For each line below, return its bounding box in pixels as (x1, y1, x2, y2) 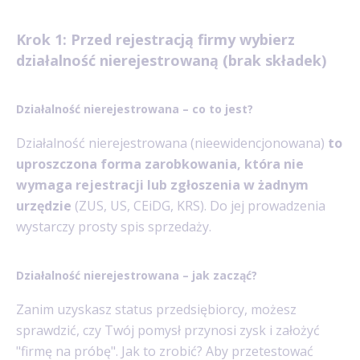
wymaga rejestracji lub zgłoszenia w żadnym (16, 175, 309, 194)
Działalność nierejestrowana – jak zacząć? (16, 268, 257, 284)
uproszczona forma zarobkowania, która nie (16, 154, 304, 173)
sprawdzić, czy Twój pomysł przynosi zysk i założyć (16, 321, 320, 340)
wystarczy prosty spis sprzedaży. (16, 217, 211, 235)
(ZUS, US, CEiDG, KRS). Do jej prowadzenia (72, 196, 325, 215)
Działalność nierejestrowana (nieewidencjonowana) (16, 133, 328, 152)
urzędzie (16, 196, 72, 215)
